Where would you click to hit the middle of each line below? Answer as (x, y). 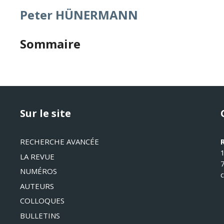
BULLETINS (40, 215)
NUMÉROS (38, 171)
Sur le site (45, 113)
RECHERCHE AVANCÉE (59, 141)
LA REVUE (37, 156)
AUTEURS (37, 186)
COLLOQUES (42, 200)
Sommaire (50, 44)
